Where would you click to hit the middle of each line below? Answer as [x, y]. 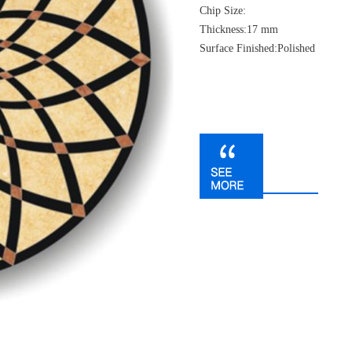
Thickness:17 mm [239, 29]
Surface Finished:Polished [257, 48]
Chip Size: [223, 11]
